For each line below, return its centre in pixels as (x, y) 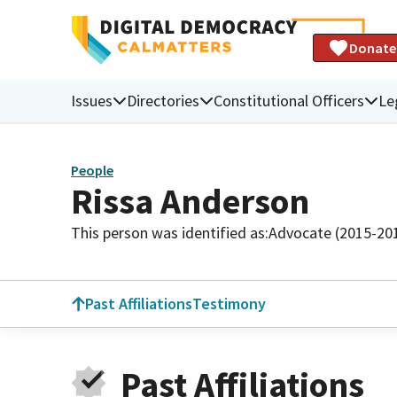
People (92, 171)
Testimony (229, 304)
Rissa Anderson (190, 201)
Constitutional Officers (289, 100)
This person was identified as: (170, 232)
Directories (163, 100)
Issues (92, 100)
